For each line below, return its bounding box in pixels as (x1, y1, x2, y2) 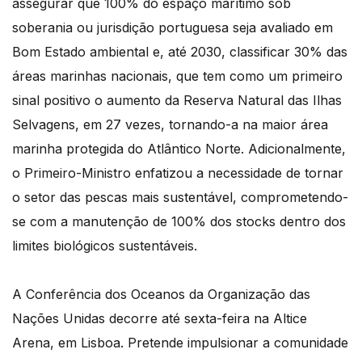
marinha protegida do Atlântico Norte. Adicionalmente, (12, 141, 346, 158)
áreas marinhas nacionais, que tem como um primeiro (12, 68, 343, 85)
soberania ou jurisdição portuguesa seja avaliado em (12, 19, 333, 36)
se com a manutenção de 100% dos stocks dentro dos (12, 213, 346, 230)
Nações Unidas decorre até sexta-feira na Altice (12, 310, 307, 327)
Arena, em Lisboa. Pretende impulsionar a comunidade (12, 335, 348, 351)
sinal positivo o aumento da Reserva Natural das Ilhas (12, 92, 342, 109)
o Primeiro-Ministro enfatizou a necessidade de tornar (12, 165, 343, 182)
